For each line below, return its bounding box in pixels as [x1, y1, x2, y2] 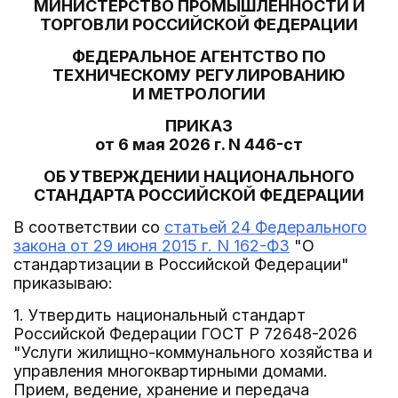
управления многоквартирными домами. [13, 362, 328, 380]
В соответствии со [13, 218, 164, 236]
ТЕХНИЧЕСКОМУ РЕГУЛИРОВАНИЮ [52, 66, 346, 84]
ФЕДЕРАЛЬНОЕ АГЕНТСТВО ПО [72, 47, 326, 66]
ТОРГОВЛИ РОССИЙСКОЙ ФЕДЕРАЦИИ [40, 15, 358, 34]
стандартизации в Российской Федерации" [13, 255, 349, 274]
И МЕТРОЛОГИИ [132, 84, 266, 103]
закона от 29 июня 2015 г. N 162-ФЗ [13, 236, 290, 255]
